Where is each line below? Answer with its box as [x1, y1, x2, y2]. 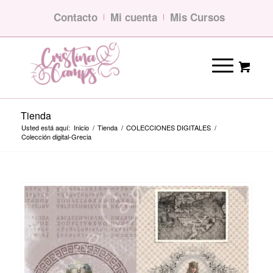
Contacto [54, 10, 98, 24]
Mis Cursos [170, 10, 225, 24]
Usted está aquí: [21, 122, 70, 132]
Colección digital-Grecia [21, 132, 91, 141]
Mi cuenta [110, 10, 158, 24]
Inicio [73, 122, 89, 132]
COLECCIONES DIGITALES [126, 122, 211, 132]
